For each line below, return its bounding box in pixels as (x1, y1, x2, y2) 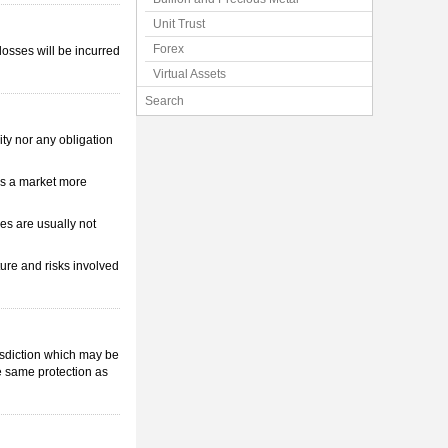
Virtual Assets (153, 67, 226, 81)
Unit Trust (153, 17, 205, 31)
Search (145, 94, 184, 108)
